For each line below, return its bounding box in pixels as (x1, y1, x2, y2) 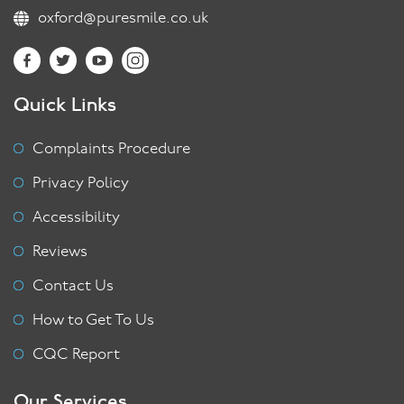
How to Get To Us (32, 313, 154, 329)
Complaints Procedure (32, 142, 190, 158)
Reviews (32, 244, 87, 261)
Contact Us (32, 279, 114, 295)
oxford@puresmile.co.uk (38, 11, 208, 27)
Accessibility (32, 210, 120, 226)
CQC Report (32, 347, 120, 363)
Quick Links (14, 92, 116, 117)
